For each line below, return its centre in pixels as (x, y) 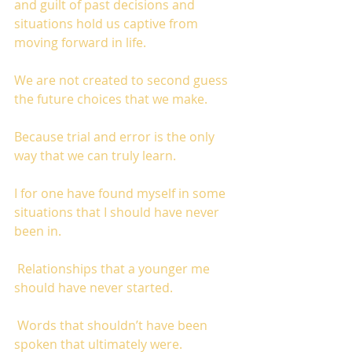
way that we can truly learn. (98, 156)
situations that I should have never (118, 212)
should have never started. (93, 288)
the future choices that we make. (112, 99)
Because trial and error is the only (116, 137)
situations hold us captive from (108, 24)
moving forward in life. (82, 42)
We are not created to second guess (123, 80)
